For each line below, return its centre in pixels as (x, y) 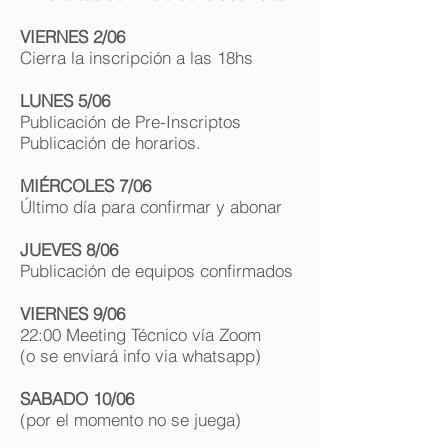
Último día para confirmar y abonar (153, 206)
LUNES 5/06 (65, 100)
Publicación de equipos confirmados (156, 270)
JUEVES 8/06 (69, 249)
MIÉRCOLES (67, 185)
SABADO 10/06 (77, 398)
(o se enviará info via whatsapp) (140, 355)
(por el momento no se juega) (130, 419)
